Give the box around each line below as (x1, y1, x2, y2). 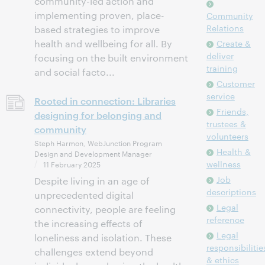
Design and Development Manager (34, 148, 152, 159)
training (206, 62, 238, 74)
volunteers (206, 130, 248, 142)
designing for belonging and (34, 108, 161, 121)
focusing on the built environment (34, 51, 188, 64)
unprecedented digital (34, 189, 134, 201)
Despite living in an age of (34, 174, 150, 187)
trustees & (206, 118, 246, 130)
